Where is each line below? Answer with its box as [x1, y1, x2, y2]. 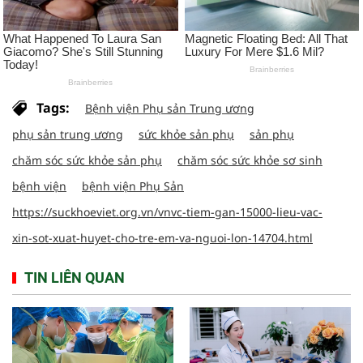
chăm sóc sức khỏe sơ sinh [177, 152, 322, 169]
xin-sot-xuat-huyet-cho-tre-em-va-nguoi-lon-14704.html [12, 230, 313, 246]
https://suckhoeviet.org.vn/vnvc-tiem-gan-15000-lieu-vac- [12, 204, 322, 220]
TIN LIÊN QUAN [24, 269, 125, 287]
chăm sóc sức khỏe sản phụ [12, 152, 162, 169]
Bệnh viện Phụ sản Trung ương [85, 100, 254, 117]
